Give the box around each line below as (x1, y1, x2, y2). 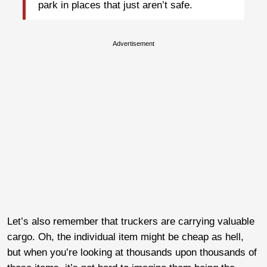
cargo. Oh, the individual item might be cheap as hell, (7, 231, 244, 243)
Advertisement (113, 39, 154, 47)
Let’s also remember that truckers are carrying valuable (7, 215, 254, 227)
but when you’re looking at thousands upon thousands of (7, 246, 257, 258)
